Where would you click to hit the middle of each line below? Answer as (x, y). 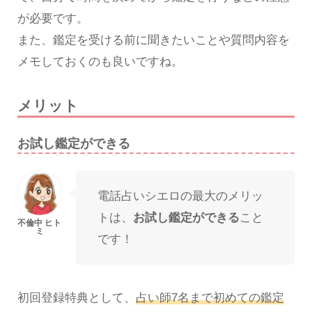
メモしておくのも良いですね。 (100, 62)
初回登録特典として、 (76, 297)
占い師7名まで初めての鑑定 (210, 297)
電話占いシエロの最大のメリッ (180, 196)
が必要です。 (53, 19)
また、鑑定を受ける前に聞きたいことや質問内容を (153, 40)
